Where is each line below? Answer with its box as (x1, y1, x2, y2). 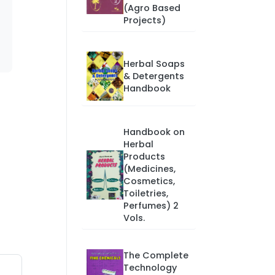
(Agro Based (123, 2, 180, 14)
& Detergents (123, 70, 184, 82)
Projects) (123, 14, 166, 26)
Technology (123, 261, 177, 274)
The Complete (123, 249, 188, 261)
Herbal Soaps (123, 58, 185, 70)
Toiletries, (123, 187, 168, 199)
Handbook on (123, 126, 185, 138)
